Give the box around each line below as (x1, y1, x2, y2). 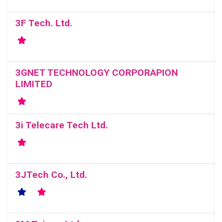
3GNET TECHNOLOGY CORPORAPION (15, 67, 178, 78)
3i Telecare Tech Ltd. (15, 119, 108, 131)
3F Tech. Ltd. (15, 17, 72, 29)
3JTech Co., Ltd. (15, 169, 87, 180)
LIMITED (15, 78, 53, 90)
